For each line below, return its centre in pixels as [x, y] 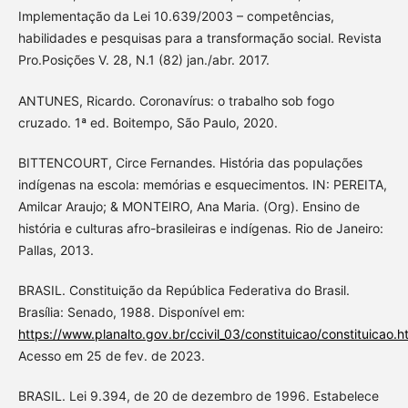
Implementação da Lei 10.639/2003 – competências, [176, 16]
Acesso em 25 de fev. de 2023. [111, 355]
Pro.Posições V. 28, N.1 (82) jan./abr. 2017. [143, 60]
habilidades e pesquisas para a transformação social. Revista [199, 38]
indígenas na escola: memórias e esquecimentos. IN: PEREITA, [202, 184]
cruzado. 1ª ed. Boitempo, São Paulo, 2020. [148, 122]
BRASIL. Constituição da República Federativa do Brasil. [184, 290]
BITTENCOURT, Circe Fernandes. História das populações [190, 162]
